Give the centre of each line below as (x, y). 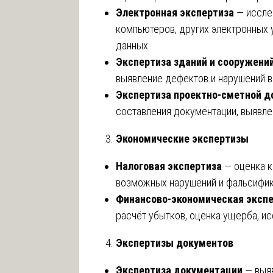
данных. (133, 45)
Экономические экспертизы (182, 138)
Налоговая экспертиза (169, 166)
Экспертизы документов (175, 243)
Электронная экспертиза (175, 12)
